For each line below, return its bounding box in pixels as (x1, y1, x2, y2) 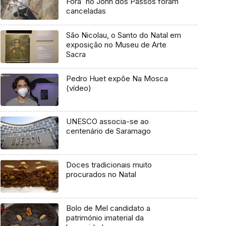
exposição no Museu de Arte (66, 40, 166, 49)
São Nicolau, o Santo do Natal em (66, 30, 181, 40)
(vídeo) (66, 83, 91, 93)
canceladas (66, 6, 106, 16)
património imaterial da (66, 212, 144, 222)
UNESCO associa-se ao (66, 117, 149, 127)
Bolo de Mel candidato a (66, 203, 150, 213)
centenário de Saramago (66, 126, 151, 136)
